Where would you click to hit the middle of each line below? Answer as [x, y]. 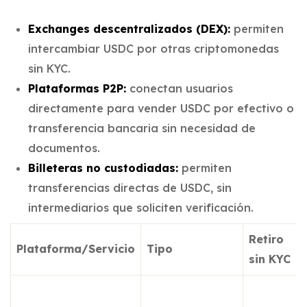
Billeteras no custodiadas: [103, 168]
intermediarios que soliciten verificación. [140, 207]
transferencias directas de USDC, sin [130, 187]
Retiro [266, 239]
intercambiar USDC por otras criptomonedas [153, 48]
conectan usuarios [179, 88]
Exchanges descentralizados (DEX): [129, 28]
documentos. [64, 148]
